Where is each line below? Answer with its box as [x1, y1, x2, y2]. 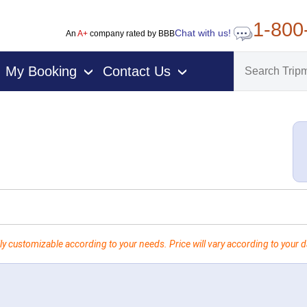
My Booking [5, 63, 77, 79]
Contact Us [103, 63, 171, 79]
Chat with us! [174, 28, 234, 38]
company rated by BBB [87, 29, 175, 38]
